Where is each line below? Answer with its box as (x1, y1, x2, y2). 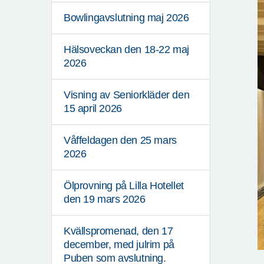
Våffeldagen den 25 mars (64, 134, 177, 147)
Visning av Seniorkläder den (64, 89, 190, 101)
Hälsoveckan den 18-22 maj (64, 44, 190, 56)
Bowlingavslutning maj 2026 (64, 12, 189, 24)
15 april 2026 (64, 103, 122, 115)
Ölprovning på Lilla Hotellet (64, 180, 184, 192)
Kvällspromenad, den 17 (64, 225, 173, 237)
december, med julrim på (64, 239, 174, 251)
